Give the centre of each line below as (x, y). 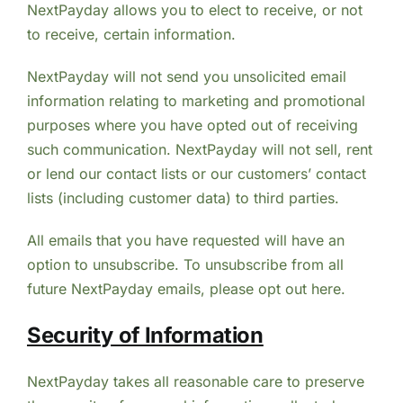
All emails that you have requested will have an (185, 241)
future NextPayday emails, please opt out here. (186, 289)
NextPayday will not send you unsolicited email (186, 77)
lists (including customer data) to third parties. (183, 198)
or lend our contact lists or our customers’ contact (196, 174)
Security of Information (145, 336)
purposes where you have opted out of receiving (192, 125)
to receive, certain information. (131, 35)
